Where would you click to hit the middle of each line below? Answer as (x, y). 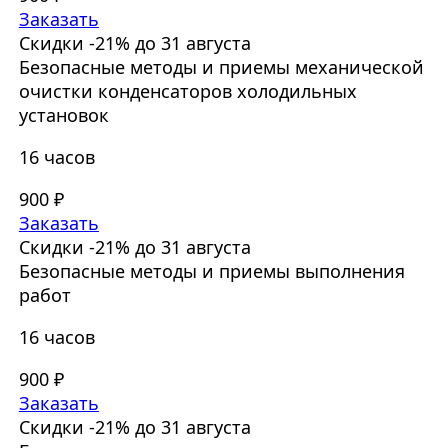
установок (63, 115)
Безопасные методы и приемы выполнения (211, 271)
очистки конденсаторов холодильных (187, 91)
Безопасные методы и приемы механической (221, 67)
